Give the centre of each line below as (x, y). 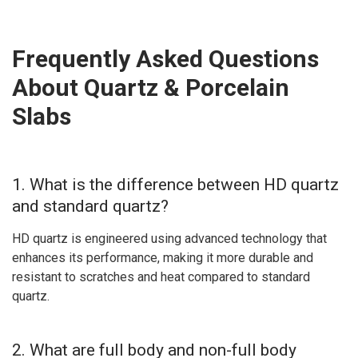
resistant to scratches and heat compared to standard (161, 277)
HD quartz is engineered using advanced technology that (169, 239)
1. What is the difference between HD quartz (175, 184)
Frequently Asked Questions (165, 58)
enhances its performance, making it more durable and (163, 258)
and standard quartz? (90, 206)
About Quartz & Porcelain (151, 87)
